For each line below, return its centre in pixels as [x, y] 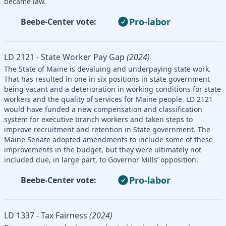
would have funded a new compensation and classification [103, 109]
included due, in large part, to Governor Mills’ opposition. [101, 159]
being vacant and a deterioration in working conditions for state [112, 89]
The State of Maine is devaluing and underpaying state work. [107, 69]
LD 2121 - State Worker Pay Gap [64, 57]
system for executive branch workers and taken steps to [98, 119]
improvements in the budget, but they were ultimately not [103, 149]
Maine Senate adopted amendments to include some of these [108, 139]
